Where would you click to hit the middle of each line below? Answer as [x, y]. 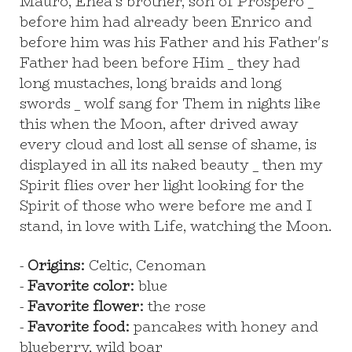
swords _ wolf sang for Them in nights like [170, 104]
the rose [175, 306]
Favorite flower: [86, 306]
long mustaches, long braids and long [150, 83]
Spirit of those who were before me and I [166, 206]
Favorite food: [79, 327]
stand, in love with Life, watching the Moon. [176, 226]
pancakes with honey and [224, 327]
